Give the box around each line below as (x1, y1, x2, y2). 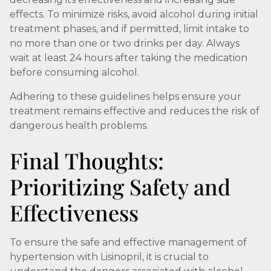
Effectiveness (10, 198, 139, 227)
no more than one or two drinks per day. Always (10, 38, 240, 49)
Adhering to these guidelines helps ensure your (10, 91, 241, 102)
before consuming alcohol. (10, 67, 139, 78)
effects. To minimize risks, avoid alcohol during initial (10, 8, 258, 20)
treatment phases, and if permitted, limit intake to (10, 23, 249, 34)
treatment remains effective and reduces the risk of (10, 105, 260, 117)
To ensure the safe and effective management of (10, 237, 247, 248)
